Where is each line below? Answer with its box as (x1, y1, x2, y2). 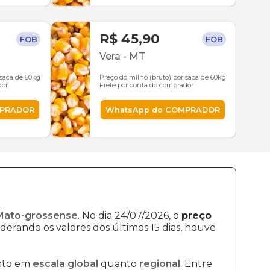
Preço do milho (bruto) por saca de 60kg (99, 73, 226, 81)
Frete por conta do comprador (99, 81, 193, 89)
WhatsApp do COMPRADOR (105, 105, 220, 115)
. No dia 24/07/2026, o (78, 210, 181, 221)
